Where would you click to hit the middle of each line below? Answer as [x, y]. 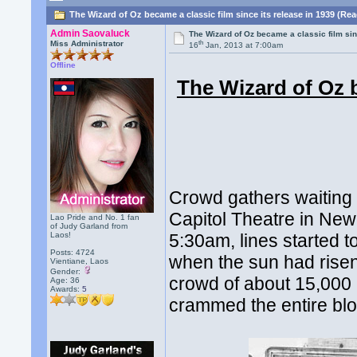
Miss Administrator [87, 43]
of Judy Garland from [89, 226]
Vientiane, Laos [80, 261]
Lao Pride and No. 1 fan [95, 217]
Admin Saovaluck [90, 33]
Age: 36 [65, 280]
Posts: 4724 [73, 252]
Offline [63, 65]
